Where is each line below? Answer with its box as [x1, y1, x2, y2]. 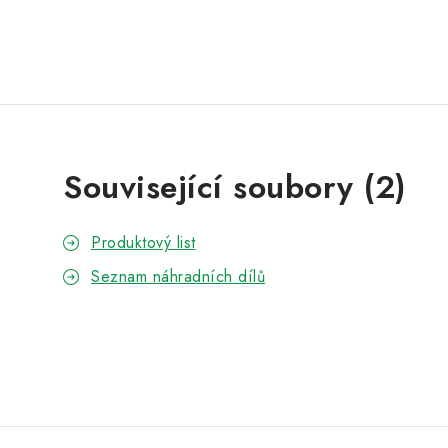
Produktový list [91, 231, 196, 254]
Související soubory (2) [63, 164, 407, 210]
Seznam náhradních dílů [91, 265, 265, 288]
